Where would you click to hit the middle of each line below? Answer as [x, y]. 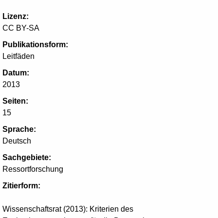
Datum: [16, 73]
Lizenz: [16, 16]
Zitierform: [21, 186]
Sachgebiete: [27, 157]
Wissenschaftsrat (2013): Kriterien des [68, 209]
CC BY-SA [21, 28]
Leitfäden [18, 56]
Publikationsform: [35, 45]
